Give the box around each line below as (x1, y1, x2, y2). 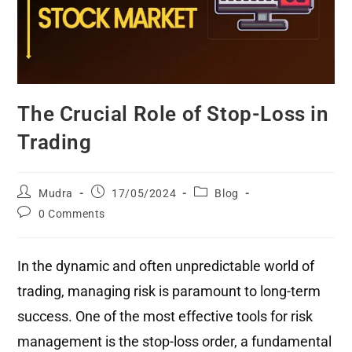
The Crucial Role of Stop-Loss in (17, 101, 329, 126)
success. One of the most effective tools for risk (17, 307, 313, 324)
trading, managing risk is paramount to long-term (17, 282, 321, 299)
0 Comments (38, 207, 106, 220)
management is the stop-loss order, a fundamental (17, 332, 332, 350)
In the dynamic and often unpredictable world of (17, 257, 315, 274)
